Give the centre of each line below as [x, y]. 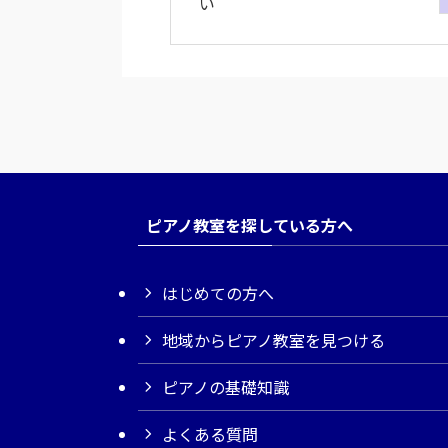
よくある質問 [210, 434]
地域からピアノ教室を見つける [273, 340]
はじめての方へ [218, 293]
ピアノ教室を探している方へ [249, 225]
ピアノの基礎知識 [225, 387]
